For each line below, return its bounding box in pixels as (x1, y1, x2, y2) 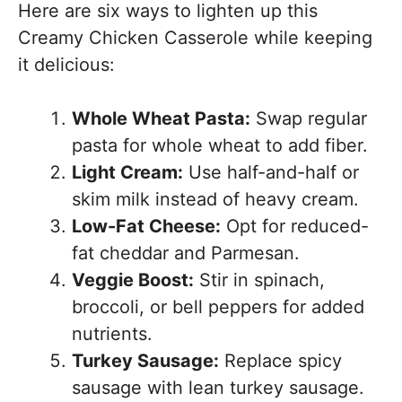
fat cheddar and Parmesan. (72, 242, 300, 264)
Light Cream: (72, 162, 183, 183)
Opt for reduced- (221, 215, 369, 237)
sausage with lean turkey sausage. (72, 377, 364, 398)
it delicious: (18, 54, 115, 75)
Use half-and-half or (183, 162, 359, 183)
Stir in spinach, (194, 269, 325, 291)
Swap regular (250, 108, 367, 129)
